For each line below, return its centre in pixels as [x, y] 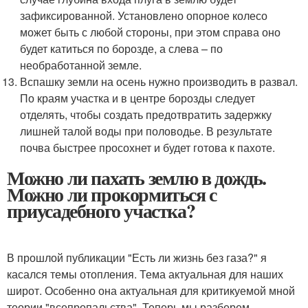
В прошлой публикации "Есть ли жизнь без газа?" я [137, 257]
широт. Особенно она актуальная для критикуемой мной [151, 290]
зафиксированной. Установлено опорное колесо [144, 15]
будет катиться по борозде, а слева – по [122, 48]
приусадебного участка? [101, 210]
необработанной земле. [81, 65]
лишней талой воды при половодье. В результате [146, 131]
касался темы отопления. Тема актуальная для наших [145, 274]
